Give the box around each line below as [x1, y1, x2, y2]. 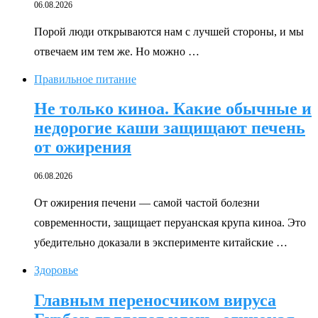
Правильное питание [34, 72, 136, 85]
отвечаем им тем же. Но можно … [34, 45, 199, 57]
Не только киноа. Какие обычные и [34, 99, 312, 119]
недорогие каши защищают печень [34, 119, 305, 138]
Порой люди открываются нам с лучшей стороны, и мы [34, 25, 304, 38]
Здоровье [34, 264, 78, 277]
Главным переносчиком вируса [34, 291, 276, 310]
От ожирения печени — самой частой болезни [34, 197, 260, 209]
